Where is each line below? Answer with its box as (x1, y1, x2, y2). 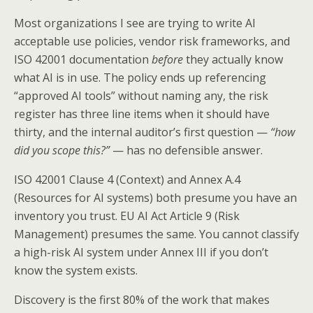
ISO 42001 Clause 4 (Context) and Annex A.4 (14, 171, 240, 187)
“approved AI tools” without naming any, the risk (14, 87, 268, 103)
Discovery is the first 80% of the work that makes (14, 291, 270, 307)
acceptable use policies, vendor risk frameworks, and (14, 33, 290, 49)
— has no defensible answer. (110, 142, 263, 158)
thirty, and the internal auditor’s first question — (14, 124, 270, 140)
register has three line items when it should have (14, 105, 270, 122)
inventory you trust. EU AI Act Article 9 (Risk (14, 208, 240, 224)
